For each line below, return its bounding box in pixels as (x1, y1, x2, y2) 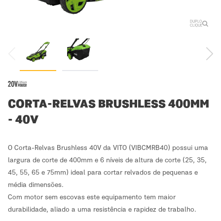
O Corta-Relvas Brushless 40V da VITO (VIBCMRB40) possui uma (8, 145, 208, 151)
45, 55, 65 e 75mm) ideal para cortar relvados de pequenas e (8, 169, 198, 176)
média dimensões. (8, 182, 64, 188)
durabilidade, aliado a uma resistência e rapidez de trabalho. (8, 206, 196, 213)
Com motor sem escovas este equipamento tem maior (8, 194, 176, 201)
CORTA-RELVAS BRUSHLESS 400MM (8, 99, 209, 110)
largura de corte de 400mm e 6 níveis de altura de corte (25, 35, (8, 157, 207, 164)
